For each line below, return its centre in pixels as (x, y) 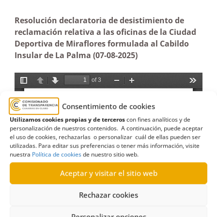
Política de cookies (57, 154)
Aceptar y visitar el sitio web (108, 173)
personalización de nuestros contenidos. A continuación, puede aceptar (106, 128)
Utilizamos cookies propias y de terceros (67, 119)
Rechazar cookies (108, 195)
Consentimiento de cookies (108, 106)
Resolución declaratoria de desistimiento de (99, 20)
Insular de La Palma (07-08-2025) (76, 55)
